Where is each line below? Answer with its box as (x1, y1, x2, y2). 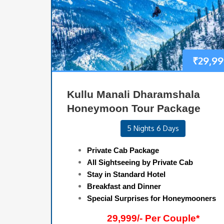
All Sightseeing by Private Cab (87, 158, 193, 167)
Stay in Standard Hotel (87, 170, 165, 179)
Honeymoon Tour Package (67, 102, 200, 114)
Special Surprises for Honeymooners (87, 194, 216, 203)
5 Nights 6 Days (127, 124, 179, 133)
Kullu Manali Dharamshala (67, 88, 200, 100)
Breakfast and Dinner (87, 182, 161, 191)
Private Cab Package (87, 146, 159, 155)
